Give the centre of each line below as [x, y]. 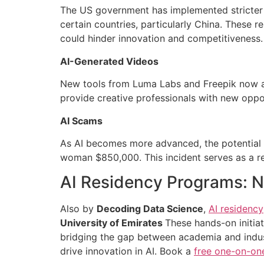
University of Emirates [113, 223]
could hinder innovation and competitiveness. [161, 39]
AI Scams [81, 121]
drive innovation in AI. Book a [127, 251]
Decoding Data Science [150, 209]
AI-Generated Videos [109, 61]
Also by [78, 209]
